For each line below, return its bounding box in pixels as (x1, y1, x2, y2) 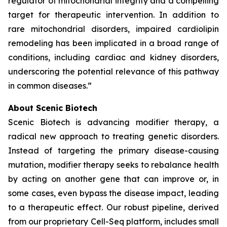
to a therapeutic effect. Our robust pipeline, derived (8, 202, 219, 212)
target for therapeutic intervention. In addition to (8, 10, 219, 20)
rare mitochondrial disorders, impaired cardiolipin (8, 24, 219, 34)
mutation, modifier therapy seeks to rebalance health (8, 160, 219, 170)
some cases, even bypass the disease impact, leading (8, 188, 219, 198)
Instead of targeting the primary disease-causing (8, 145, 219, 156)
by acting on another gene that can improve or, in (8, 174, 219, 184)
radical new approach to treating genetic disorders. (8, 131, 219, 141)
